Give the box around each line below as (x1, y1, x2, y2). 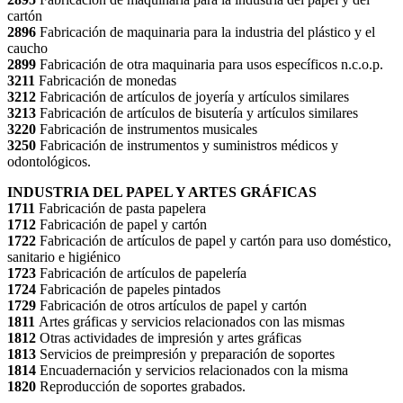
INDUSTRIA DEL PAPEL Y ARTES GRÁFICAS (7, 184, 317, 201)
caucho (7, 40, 48, 57)
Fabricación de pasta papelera (39, 201, 206, 217)
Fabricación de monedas (39, 73, 176, 89)
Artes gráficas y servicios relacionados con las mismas (39, 314, 345, 330)
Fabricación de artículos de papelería (40, 265, 246, 282)
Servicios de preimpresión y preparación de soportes (40, 346, 335, 363)
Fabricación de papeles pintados (40, 282, 220, 298)
